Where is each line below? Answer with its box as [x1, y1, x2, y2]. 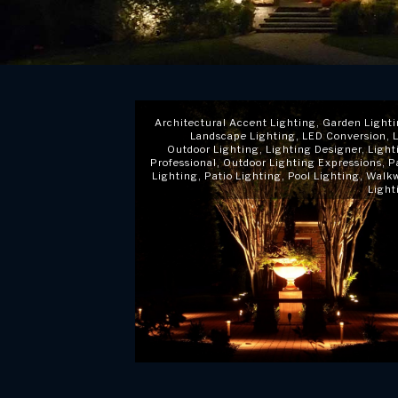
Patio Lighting [203, 170, 282, 182]
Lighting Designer [265, 143, 362, 155]
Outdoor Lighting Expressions [222, 156, 382, 169]
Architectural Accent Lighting [154, 116, 316, 129]
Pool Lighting [287, 170, 360, 182]
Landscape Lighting [189, 130, 296, 142]
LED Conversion [301, 130, 386, 142]
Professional [149, 156, 217, 169]
